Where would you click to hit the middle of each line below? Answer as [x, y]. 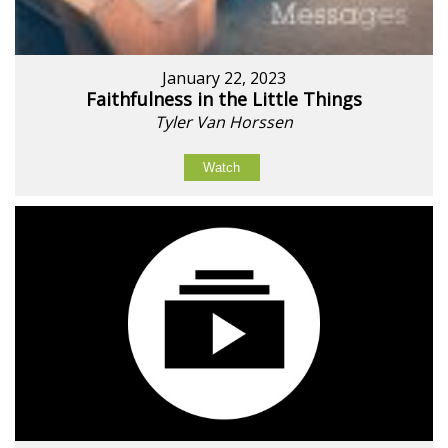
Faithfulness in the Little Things [224, 98]
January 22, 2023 [224, 77]
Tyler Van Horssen [224, 121]
